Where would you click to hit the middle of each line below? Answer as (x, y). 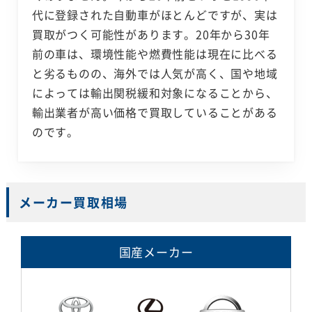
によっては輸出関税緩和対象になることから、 (155, 93)
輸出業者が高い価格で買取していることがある (155, 112)
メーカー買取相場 (73, 203)
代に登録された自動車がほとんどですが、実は (155, 15)
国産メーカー (156, 252)
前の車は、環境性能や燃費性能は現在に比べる (155, 54)
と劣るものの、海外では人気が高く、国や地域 (155, 73)
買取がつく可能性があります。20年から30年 (151, 34)
